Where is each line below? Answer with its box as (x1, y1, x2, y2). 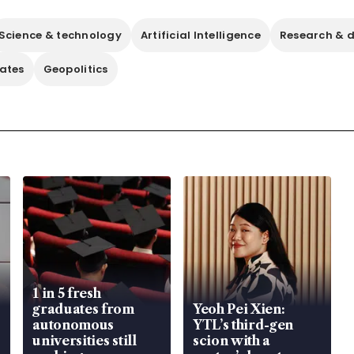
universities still (32, 333, 137, 349)
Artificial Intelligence (140, 28, 261, 43)
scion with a (192, 333, 271, 349)
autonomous (32, 317, 115, 333)
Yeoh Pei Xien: (192, 301, 285, 318)
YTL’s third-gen (192, 317, 294, 333)
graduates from (32, 301, 134, 318)
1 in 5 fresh (32, 285, 101, 302)
